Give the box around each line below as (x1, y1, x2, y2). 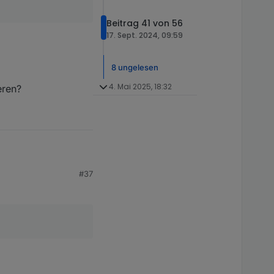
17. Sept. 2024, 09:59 (106, 30, 183, 41)
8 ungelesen (111, 62, 158, 72)
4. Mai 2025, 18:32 (108, 81, 172, 92)
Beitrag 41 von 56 (106, 17, 183, 30)
